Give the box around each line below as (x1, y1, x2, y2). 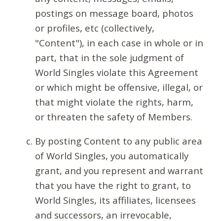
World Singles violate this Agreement (35, 66, 198, 79)
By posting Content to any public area (35, 134, 202, 147)
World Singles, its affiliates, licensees (35, 193, 196, 206)
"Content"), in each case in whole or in (35, 37, 203, 49)
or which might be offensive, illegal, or (35, 81, 203, 94)
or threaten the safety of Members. (35, 110, 192, 123)
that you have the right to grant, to (35, 179, 191, 191)
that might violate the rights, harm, (35, 96, 193, 109)
